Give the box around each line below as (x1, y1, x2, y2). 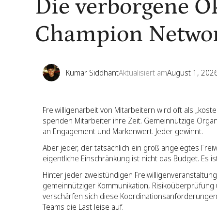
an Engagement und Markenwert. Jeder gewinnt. (43, 126, 203, 137)
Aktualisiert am (119, 67, 167, 78)
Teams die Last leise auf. (43, 201, 124, 212)
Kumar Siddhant (66, 67, 119, 78)
